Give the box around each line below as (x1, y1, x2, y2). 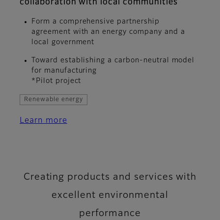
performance (79, 209, 141, 219)
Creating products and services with (23, 172, 197, 182)
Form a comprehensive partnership (31, 18, 160, 26)
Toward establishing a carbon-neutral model (31, 57, 195, 64)
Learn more (20, 117, 67, 125)
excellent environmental (52, 191, 168, 200)
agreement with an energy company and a (31, 28, 185, 36)
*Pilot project (31, 78, 82, 85)
